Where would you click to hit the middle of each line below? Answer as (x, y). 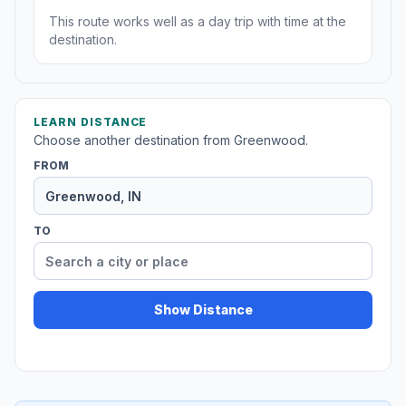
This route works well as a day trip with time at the (198, 22)
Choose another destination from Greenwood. (171, 140)
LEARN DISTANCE (91, 122)
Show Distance (203, 310)
